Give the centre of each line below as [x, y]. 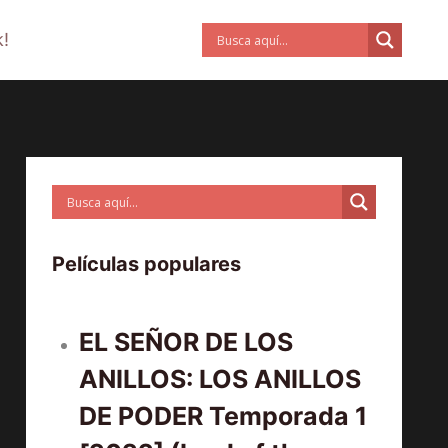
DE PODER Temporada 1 [223, 416]
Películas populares [147, 264]
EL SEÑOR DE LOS [186, 342]
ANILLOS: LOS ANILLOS [220, 379]
